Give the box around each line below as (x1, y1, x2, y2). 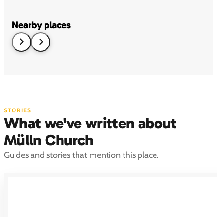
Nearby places (12, 19, 71, 31)
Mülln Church (4, 131, 93, 150)
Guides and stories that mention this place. (4, 150, 159, 161)
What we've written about (4, 114, 177, 133)
